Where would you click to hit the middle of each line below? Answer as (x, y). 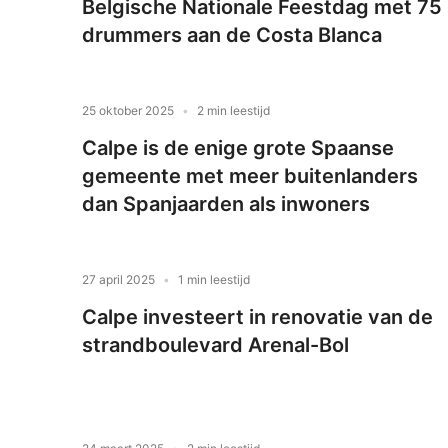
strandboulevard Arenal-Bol (215, 345)
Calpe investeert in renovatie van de (257, 317)
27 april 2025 (118, 280)
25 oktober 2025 (128, 111)
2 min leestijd (233, 111)
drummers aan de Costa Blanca (232, 35)
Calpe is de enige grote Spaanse (238, 148)
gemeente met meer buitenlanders (250, 176)
